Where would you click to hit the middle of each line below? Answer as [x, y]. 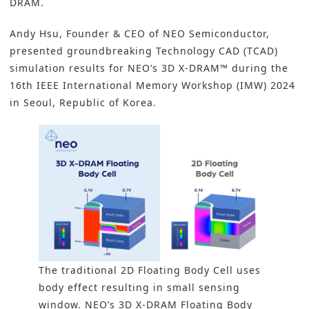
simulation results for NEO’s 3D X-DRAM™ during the [149, 68]
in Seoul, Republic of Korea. [83, 103]
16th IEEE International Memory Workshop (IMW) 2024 [152, 86]
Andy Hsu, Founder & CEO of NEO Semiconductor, [140, 34]
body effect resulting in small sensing [139, 288]
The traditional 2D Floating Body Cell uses [150, 270]
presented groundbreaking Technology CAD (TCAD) [144, 51]
